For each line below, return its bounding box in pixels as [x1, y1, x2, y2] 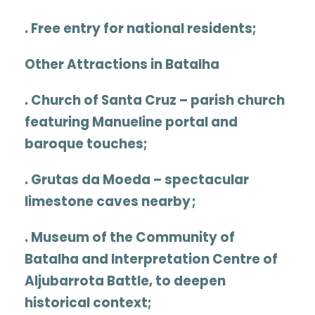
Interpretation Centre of [111, 250, 278, 269]
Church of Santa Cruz [31, 91, 176, 110]
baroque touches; [25, 134, 148, 154]
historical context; [25, 293, 152, 313]
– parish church [176, 91, 285, 110]
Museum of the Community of [31, 228, 235, 247]
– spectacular [150, 170, 249, 190]
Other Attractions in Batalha [25, 55, 219, 75]
